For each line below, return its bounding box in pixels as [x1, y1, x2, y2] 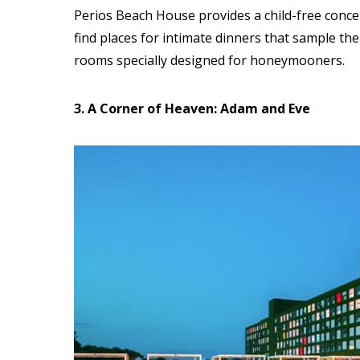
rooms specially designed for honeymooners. [74, 51, 345, 69]
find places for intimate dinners [74, 29, 264, 47]
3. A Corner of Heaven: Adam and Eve [74, 100, 310, 117]
